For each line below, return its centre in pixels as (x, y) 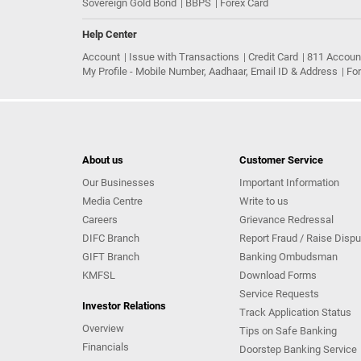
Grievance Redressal (286, 220)
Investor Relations (124, 306)
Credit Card (273, 57)
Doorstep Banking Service (298, 349)
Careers (100, 220)
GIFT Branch (111, 257)
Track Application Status (295, 312)
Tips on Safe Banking (288, 331)
